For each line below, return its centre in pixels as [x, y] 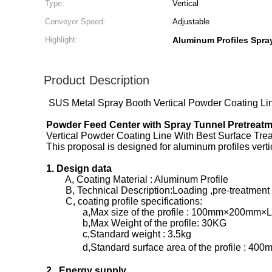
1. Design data [79, 168]
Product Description [97, 80]
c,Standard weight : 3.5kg [119, 234]
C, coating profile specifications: [124, 201]
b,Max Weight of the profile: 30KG [136, 223]
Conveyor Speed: [75, 22]
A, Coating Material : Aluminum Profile [137, 179]
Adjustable [191, 22]
